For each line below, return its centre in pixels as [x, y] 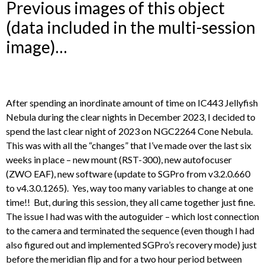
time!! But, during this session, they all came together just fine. [131, 202]
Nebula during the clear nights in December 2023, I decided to [131, 117]
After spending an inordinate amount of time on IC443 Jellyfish [132, 102]
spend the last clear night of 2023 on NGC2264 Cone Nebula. [130, 131]
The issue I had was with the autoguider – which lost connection [132, 216]
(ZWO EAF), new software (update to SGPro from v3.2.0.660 [128, 173]
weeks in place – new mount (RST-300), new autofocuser [119, 159]
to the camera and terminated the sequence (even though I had [130, 230]
